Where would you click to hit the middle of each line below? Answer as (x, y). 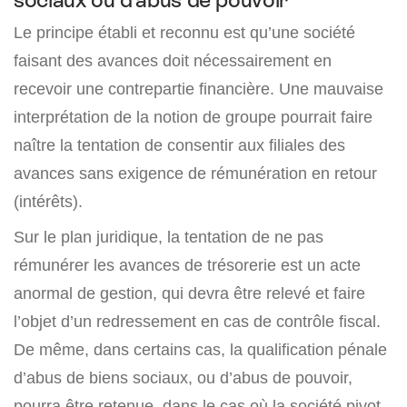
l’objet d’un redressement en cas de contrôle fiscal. (197, 322)
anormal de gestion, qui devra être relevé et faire (189, 293)
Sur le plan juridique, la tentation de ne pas (169, 237)
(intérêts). (48, 202)
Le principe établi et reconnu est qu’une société (184, 33)
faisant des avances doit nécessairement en (173, 61)
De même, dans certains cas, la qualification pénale (200, 350)
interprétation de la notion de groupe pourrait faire (193, 117)
